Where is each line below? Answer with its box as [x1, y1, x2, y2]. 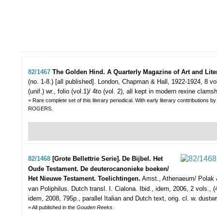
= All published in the [28, 204, 77, 211]
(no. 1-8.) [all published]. [28, 78, 96, 86]
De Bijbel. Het [122, 155, 163, 163]
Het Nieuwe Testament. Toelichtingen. [28, 175, 140, 183]
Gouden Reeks [77, 204, 112, 211]
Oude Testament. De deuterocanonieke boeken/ [28, 165, 169, 173]
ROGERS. [28, 106, 53, 112]
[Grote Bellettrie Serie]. [52, 155, 121, 163]
